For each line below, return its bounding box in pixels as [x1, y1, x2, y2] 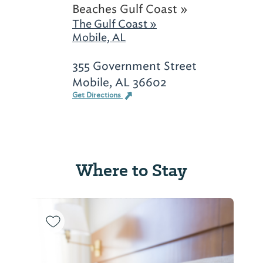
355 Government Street [72, 58, 197, 73]
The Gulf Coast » [72, 17, 157, 31]
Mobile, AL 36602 [72, 75, 167, 90]
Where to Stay [76, 158, 187, 182]
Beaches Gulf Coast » [72, 1, 188, 16]
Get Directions [72, 90, 123, 100]
